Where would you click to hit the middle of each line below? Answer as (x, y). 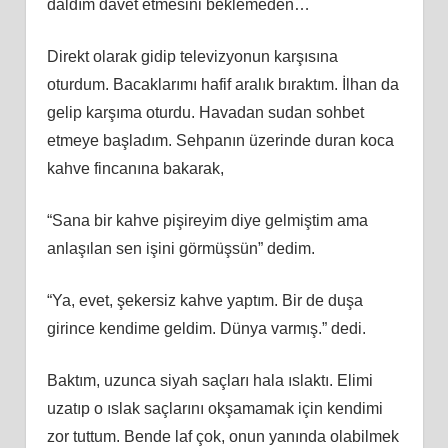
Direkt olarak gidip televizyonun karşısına (192, 56)
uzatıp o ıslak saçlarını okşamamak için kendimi (214, 408)
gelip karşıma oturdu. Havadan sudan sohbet (205, 112)
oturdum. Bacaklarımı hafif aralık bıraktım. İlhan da (222, 84)
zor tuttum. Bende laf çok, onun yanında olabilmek (222, 436)
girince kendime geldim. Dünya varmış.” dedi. (206, 328)
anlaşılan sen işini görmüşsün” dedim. (180, 248)
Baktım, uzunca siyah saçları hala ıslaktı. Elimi (209, 380)
